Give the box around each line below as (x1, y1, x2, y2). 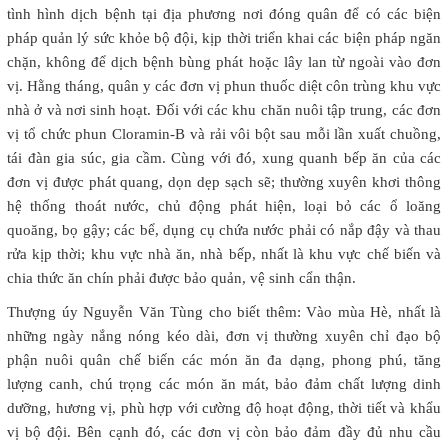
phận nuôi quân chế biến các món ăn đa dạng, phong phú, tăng (7, 351, 441, 368)
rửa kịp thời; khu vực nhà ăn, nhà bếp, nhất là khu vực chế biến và (7, 245, 441, 262)
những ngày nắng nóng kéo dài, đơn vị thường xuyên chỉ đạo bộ (7, 327, 441, 344)
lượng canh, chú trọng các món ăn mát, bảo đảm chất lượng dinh (7, 375, 441, 392)
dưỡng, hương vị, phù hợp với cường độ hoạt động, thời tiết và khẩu (7, 399, 441, 416)
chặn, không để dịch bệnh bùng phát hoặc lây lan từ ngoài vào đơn (7, 53, 441, 70)
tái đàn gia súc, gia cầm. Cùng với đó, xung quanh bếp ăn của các (7, 149, 441, 166)
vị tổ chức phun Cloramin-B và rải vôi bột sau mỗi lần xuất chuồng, (7, 125, 441, 142)
